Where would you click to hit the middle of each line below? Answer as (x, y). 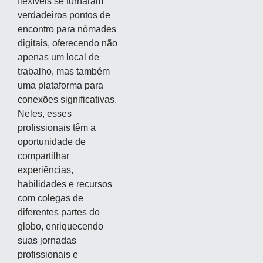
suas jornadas (47, 241)
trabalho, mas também (64, 72)
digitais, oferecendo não (68, 43)
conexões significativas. (67, 100)
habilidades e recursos (65, 184)
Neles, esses (45, 114)
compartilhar (43, 156)
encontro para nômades (67, 29)
